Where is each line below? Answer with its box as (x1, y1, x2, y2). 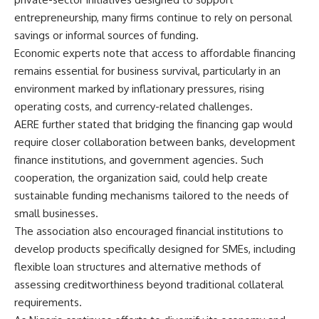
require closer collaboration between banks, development (14, 135, 296, 149)
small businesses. (14, 206, 98, 220)
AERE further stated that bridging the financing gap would (14, 117, 293, 131)
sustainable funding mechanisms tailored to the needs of (14, 188, 288, 202)
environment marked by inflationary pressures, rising (14, 81, 264, 95)
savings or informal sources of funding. (14, 28, 199, 42)
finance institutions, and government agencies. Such (14, 152, 263, 167)
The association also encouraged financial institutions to (14, 224, 283, 238)
